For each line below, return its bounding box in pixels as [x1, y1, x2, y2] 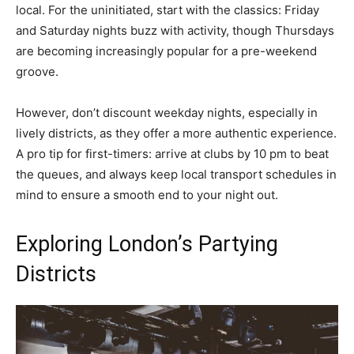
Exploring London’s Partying [16, 231, 278, 257]
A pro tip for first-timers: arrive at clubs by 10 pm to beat [16, 145, 329, 161]
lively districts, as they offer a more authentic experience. [16, 125, 337, 141]
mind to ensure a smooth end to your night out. [16, 186, 278, 202]
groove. [16, 63, 58, 79]
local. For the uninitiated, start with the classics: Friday [16, 2, 319, 17]
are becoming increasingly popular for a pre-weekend [16, 43, 317, 58]
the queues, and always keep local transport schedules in [16, 166, 337, 182]
